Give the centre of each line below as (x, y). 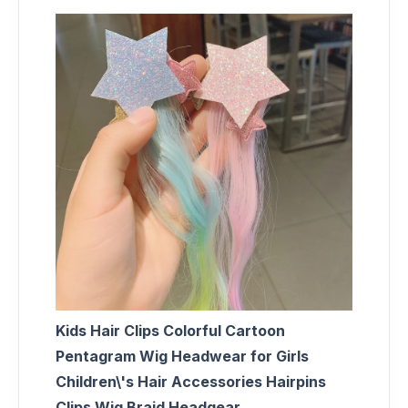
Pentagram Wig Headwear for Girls (182, 356)
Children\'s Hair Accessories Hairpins (191, 381)
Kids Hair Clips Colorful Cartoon (170, 330)
